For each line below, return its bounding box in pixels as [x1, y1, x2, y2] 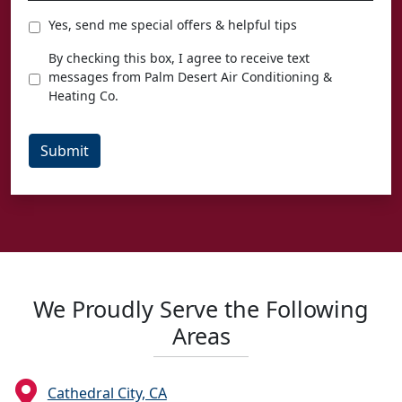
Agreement [29, 65, 109, 85]
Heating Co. [48, 86, 118, 104]
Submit [40, 140, 89, 161]
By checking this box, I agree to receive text [48, 48, 310, 66]
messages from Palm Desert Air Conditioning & [48, 67, 332, 85]
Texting [29, 47, 82, 67]
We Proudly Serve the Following [33, 293, 369, 324]
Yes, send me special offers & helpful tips [48, 15, 297, 33]
